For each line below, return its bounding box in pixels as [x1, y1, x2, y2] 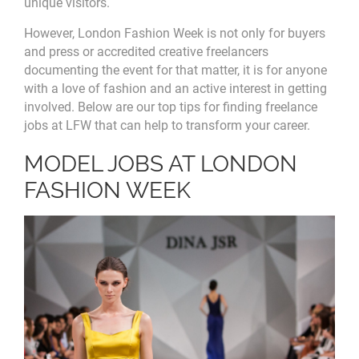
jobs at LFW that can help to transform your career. [24, 118, 310, 134]
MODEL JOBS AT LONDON [24, 151, 297, 178]
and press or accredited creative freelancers [24, 44, 268, 60]
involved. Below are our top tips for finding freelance [24, 99, 317, 115]
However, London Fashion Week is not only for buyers [24, 26, 325, 42]
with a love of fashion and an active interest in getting [24, 81, 327, 97]
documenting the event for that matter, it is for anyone [24, 63, 327, 79]
